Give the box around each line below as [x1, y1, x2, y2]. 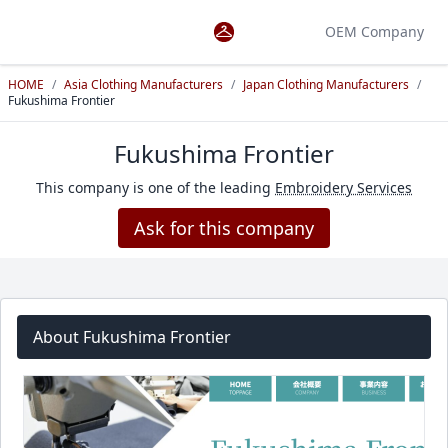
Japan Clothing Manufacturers [243, 76, 409, 93]
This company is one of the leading [36, 178, 275, 197]
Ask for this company [134, 216, 314, 240]
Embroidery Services [275, 178, 412, 197]
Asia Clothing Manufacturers [64, 76, 223, 93]
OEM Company [325, 22, 424, 41]
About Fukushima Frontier [33, 326, 231, 348]
